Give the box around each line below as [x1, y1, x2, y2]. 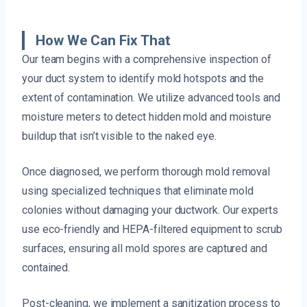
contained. [22, 260, 71, 274]
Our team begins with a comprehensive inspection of [22, 52, 272, 66]
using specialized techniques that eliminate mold [22, 184, 254, 197]
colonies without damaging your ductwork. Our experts [22, 203, 278, 217]
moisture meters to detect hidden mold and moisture [22, 110, 272, 123]
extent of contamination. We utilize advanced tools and [22, 90, 280, 104]
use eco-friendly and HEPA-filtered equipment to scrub [22, 222, 282, 236]
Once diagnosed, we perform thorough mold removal [22, 164, 271, 178]
